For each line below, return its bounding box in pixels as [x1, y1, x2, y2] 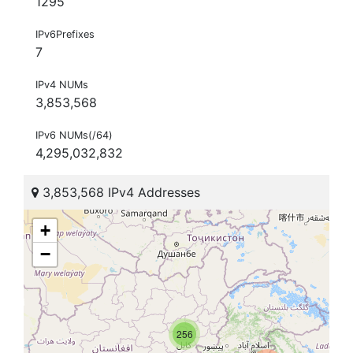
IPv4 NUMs [35, 79, 88, 91]
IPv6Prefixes [35, 28, 95, 41]
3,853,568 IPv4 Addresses [39, 184, 200, 201]
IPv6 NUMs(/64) [35, 129, 113, 142]
